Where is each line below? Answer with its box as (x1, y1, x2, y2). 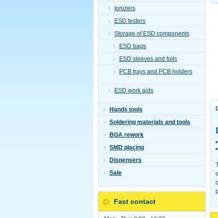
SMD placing (109, 144, 144, 151)
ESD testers (114, 18, 145, 24)
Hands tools (109, 106, 143, 113)
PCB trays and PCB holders (119, 68, 192, 75)
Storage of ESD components (114, 30, 189, 37)
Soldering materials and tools (109, 119, 190, 126)
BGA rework (109, 131, 144, 139)
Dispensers (109, 157, 142, 164)
